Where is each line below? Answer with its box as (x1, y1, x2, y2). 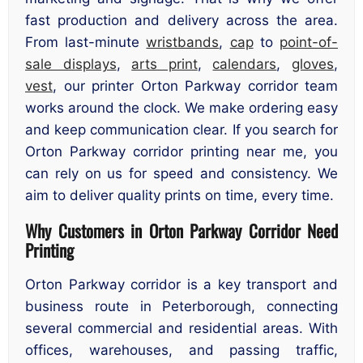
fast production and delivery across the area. (25, 12, 338, 29)
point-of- (280, 34, 339, 51)
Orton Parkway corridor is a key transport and (25, 276, 338, 293)
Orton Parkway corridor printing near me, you (25, 143, 338, 160)
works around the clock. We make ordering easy (25, 100, 338, 117)
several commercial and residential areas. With (25, 320, 338, 337)
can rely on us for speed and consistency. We (25, 165, 338, 182)
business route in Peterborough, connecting (25, 298, 338, 315)
